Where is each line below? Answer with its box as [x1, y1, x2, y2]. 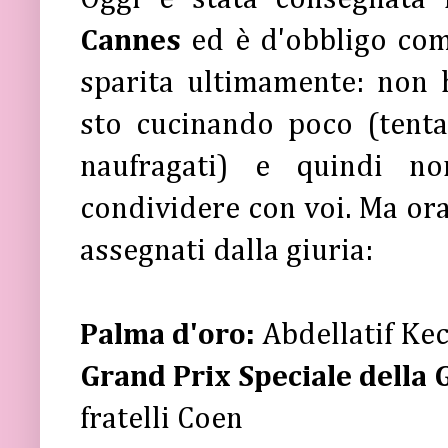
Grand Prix [80, 361, 238, 393]
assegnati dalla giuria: [80, 235, 373, 267]
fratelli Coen [80, 403, 243, 435]
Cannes [80, 25, 192, 57]
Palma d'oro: [80, 319, 255, 351]
